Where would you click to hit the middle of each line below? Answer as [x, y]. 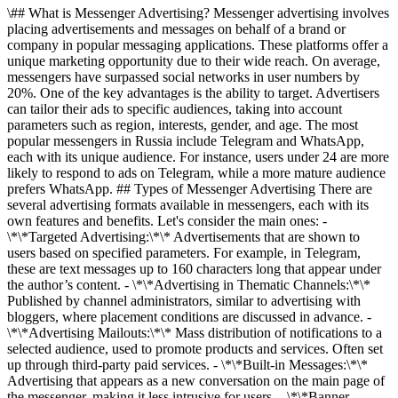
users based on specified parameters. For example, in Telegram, [184, 253]
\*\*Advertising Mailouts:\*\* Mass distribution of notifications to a [195, 333]
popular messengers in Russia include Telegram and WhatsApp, [186, 141]
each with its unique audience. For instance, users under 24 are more [198, 157]
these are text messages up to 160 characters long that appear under [194, 269]
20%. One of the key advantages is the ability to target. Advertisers [193, 93]
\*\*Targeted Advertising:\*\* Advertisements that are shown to [183, 237]
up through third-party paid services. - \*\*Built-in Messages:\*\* [187, 365]
